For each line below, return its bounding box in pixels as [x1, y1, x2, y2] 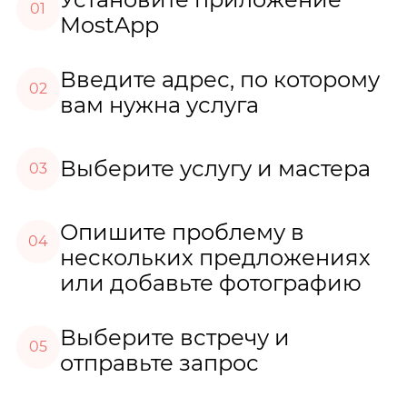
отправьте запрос [59, 349, 259, 376]
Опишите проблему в [59, 218, 304, 245]
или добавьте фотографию [59, 269, 362, 296]
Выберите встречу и [59, 323, 290, 351]
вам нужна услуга [59, 91, 259, 118]
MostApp [59, 11, 159, 38]
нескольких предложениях [59, 243, 371, 271]
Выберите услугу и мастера [59, 154, 371, 182]
